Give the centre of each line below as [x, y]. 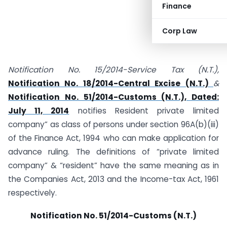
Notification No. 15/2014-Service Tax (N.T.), [113, 70]
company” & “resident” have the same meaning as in [113, 165]
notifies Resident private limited [144, 111]
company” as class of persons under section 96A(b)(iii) [113, 124]
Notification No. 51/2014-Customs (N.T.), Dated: [113, 97]
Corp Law [180, 31]
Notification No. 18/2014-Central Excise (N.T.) [111, 83]
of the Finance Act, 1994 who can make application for [113, 138]
